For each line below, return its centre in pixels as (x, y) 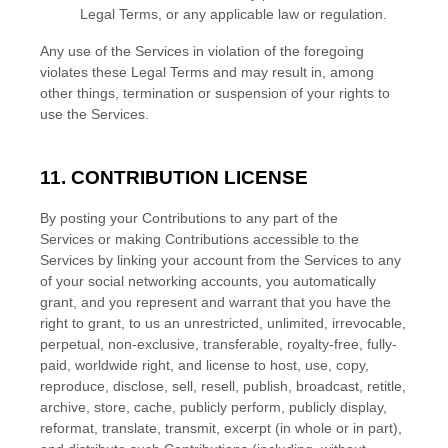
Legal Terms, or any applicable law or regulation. (233, 13)
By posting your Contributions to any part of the (189, 218)
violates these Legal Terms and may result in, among (207, 71)
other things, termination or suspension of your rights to (215, 92)
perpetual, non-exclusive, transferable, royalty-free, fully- (218, 344)
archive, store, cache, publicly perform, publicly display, (213, 407)
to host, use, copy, (309, 365)
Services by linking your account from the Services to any (220, 260)
